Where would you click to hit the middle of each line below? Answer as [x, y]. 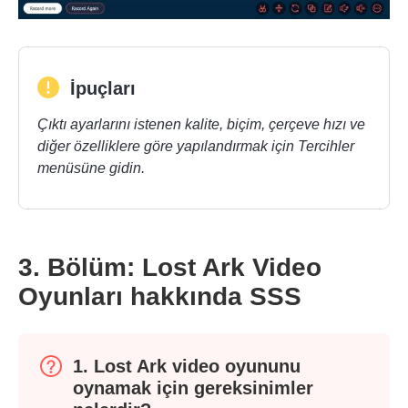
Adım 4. [56, 377]
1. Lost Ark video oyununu [187, 367]
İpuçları [103, 89]
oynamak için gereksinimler [193, 388]
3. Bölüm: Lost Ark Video [170, 268]
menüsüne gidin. [91, 168]
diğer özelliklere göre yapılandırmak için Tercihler [196, 147]
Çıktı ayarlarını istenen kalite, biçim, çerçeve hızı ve [201, 125]
